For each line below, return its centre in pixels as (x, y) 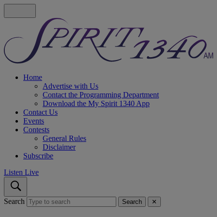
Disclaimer (59, 147)
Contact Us (40, 112)
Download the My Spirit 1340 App (96, 103)
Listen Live (21, 172)
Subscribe (38, 155)
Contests (36, 129)
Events (34, 121)
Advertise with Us (70, 86)
